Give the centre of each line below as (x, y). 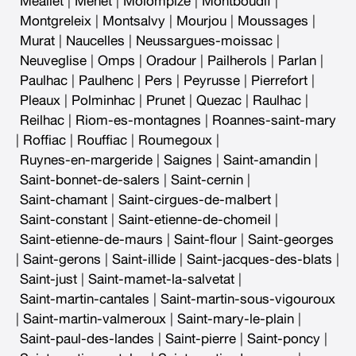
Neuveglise (53, 61)
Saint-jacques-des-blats (259, 260)
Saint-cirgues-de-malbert (195, 200)
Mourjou (201, 21)
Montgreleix (56, 21)
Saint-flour (205, 240)
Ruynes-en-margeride (86, 161)
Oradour (171, 61)
